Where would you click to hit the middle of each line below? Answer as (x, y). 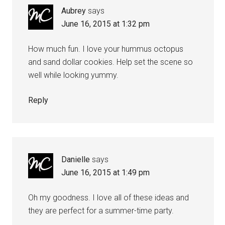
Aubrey (74, 11)
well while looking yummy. (74, 75)
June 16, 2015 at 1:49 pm (106, 173)
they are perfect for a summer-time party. (101, 211)
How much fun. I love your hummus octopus (106, 49)
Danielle (76, 160)
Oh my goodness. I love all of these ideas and (109, 198)
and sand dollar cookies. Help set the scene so (111, 62)
